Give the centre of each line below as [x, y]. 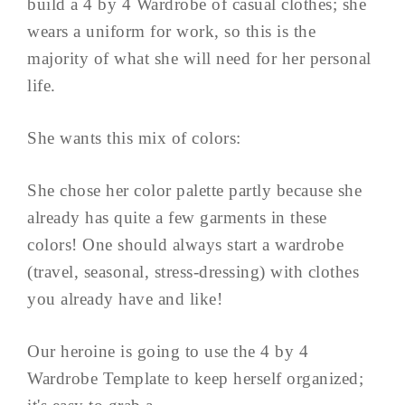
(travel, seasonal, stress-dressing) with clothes [193, 272]
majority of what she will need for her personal [199, 59]
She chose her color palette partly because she [194, 191]
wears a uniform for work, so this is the [171, 32]
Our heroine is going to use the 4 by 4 [168, 352]
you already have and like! [125, 299]
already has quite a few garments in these [177, 218]
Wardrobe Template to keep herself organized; [195, 379]
